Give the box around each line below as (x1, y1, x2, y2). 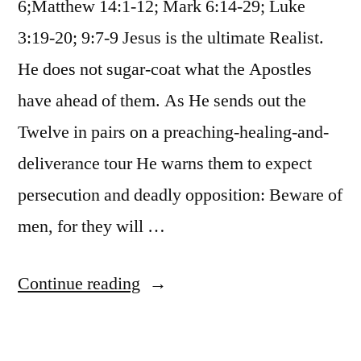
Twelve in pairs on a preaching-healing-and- (18, 120, 329, 143)
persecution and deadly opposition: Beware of (18, 183, 342, 206)
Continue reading (18, 272, 140, 295)
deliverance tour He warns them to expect (18, 151, 312, 175)
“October (139, 271, 205, 294)
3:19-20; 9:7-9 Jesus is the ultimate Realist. (18, 26, 324, 49)
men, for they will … (18, 214, 165, 238)
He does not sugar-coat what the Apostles (18, 57, 312, 81)
